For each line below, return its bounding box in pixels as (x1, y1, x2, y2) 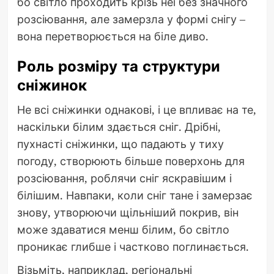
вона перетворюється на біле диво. (17, 29, 209, 44)
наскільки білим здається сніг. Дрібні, (17, 119, 221, 135)
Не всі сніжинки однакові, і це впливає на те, (17, 102, 256, 117)
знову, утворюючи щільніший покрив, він (17, 205, 239, 220)
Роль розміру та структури (17, 56, 220, 78)
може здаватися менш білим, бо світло (17, 222, 229, 237)
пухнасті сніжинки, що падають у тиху (17, 136, 224, 152)
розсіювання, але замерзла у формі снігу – (17, 12, 245, 27)
